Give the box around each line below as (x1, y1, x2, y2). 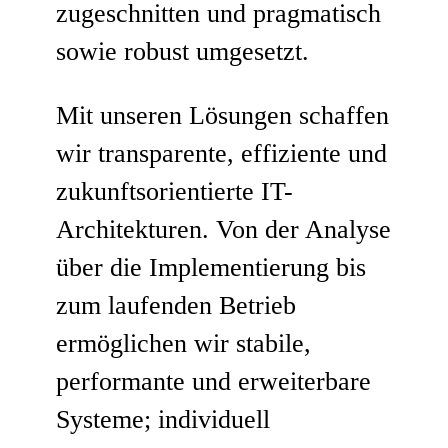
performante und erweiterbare (56, 366, 371, 396)
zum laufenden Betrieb (56, 290, 296, 320)
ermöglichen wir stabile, (56, 328, 311, 358)
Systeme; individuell (56, 404, 270, 434)
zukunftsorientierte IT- (56, 176, 293, 206)
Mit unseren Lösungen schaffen (56, 100, 389, 130)
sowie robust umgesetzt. (56, 37, 309, 67)
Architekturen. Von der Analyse (56, 214, 391, 244)
